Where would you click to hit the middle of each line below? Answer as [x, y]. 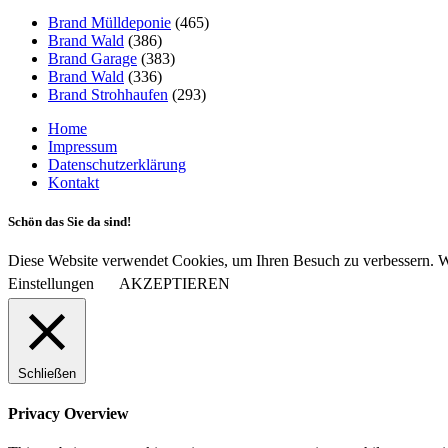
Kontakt [73, 182]
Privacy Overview [68, 414]
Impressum [82, 146]
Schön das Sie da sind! [69, 221]
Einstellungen [51, 283]
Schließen [47, 373]
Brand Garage [92, 58]
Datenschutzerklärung [117, 164]
